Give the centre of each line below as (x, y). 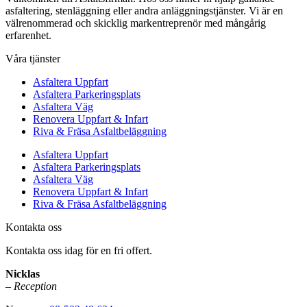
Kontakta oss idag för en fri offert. (79, 251)
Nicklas (23, 274)
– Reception (31, 286)
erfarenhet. (28, 36)
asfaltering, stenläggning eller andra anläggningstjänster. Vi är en (144, 11)
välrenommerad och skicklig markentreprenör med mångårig (136, 23)
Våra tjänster (33, 59)
